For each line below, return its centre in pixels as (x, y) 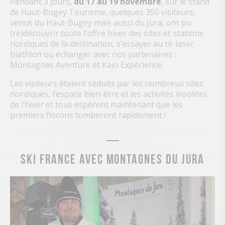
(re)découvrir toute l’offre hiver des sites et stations (107, 33)
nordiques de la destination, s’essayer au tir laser (102, 43)
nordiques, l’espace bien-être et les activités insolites (109, 94)
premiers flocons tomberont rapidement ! (88, 115)
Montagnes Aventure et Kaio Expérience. (87, 65)
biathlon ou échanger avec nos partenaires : (93, 54)
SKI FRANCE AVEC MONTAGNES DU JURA (113, 157)
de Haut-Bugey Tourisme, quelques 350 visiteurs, (103, 12)
